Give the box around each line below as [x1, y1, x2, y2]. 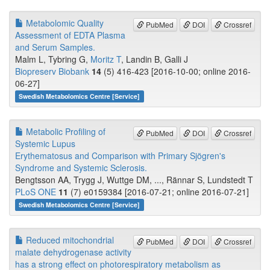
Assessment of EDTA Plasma [15, 29, 125, 42]
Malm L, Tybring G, [15, 53, 90, 66]
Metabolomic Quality [24, 17, 104, 30]
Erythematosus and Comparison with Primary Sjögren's [15, 149, 225, 162]
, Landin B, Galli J [121, 53, 188, 66]
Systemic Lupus [15, 137, 75, 150]
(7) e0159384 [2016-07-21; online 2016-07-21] [68, 186, 249, 198]
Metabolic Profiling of [24, 125, 105, 138]
